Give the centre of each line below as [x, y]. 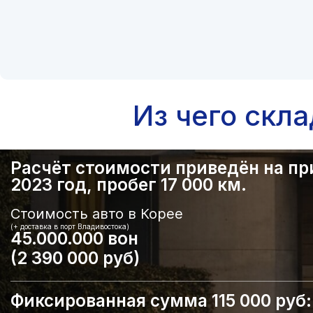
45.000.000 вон [75, 239]
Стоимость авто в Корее [97, 214]
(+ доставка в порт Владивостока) [70, 227]
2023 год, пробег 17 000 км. [129, 185]
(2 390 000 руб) [75, 259]
